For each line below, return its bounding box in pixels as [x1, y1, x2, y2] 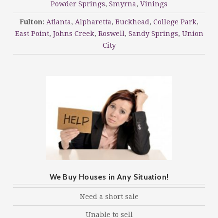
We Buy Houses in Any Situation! [49, 172, 169, 182]
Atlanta [44, 18, 71, 26]
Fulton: [19, 18, 44, 26]
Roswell [98, 29, 125, 37]
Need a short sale [79, 193, 139, 201]
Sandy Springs [128, 29, 178, 37]
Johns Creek [53, 29, 94, 37]
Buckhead [115, 18, 149, 26]
